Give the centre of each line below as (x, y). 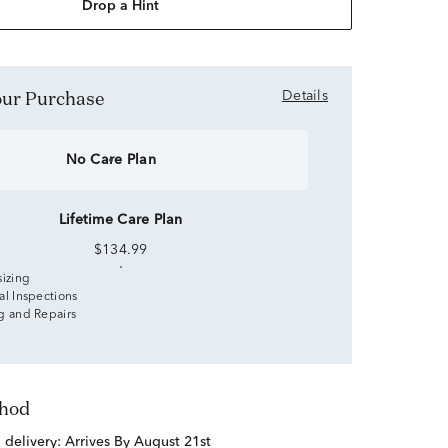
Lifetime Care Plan (120, 220)
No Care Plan (110, 160)
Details (305, 96)
